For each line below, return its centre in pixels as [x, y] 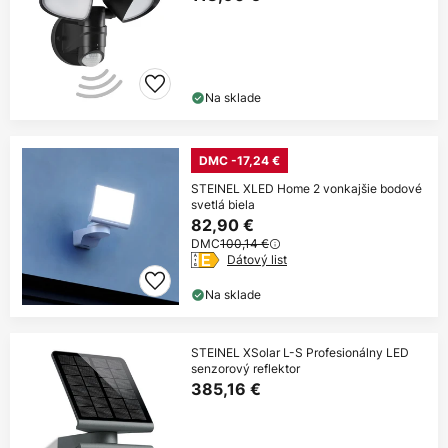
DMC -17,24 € [239, 161]
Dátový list [257, 260]
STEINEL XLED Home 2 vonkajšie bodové [306, 189]
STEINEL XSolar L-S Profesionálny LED [300, 353]
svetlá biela [223, 205]
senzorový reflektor [245, 369]
